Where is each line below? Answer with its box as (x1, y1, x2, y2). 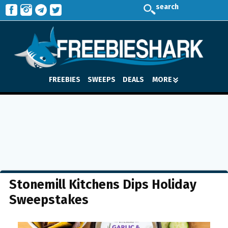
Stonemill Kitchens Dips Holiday (9, 177, 196, 192)
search (156, 3, 179, 11)
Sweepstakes (9, 192, 89, 208)
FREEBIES (49, 75, 80, 84)
